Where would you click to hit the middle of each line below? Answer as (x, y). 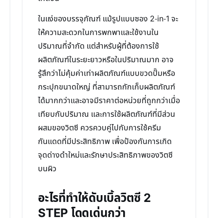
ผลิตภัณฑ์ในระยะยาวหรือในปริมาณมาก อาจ (106, 60)
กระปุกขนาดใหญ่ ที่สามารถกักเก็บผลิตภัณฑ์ (107, 87)
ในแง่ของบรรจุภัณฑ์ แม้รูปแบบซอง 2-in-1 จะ (108, 19)
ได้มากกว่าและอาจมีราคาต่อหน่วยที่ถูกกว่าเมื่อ (109, 101)
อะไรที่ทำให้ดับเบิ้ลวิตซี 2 (94, 199)
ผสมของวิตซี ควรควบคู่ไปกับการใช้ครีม (100, 128)
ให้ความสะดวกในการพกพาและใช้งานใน (98, 33)
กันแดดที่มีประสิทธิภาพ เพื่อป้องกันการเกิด (105, 142)
